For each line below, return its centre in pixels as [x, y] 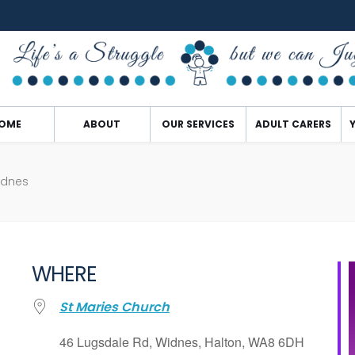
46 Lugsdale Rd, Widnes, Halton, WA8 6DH [182, 342]
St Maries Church [115, 307]
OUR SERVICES [198, 124]
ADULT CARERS [294, 124]
